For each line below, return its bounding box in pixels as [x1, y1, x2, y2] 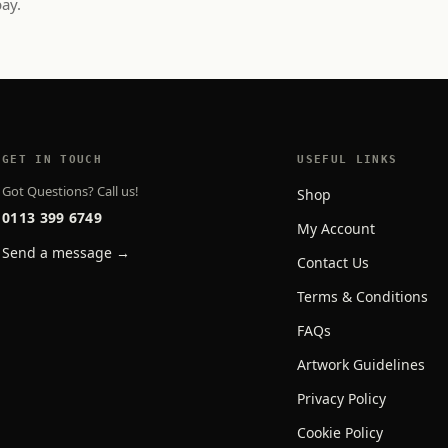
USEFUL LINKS [297, 152, 398, 166]
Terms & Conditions [297, 286, 429, 306]
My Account [297, 218, 376, 238]
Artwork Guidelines [297, 354, 426, 374]
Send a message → [2, 242, 131, 262]
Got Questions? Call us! [2, 181, 140, 200]
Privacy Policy [297, 388, 387, 408]
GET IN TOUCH [2, 152, 103, 166]
